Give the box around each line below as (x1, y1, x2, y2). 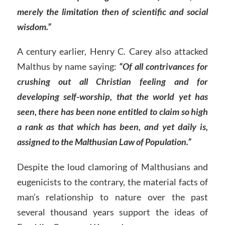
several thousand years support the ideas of (17, 206, 208, 218)
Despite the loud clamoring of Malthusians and (17, 161, 208, 173)
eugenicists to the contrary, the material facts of (17, 176, 208, 188)
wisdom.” (17, 21, 51, 32)
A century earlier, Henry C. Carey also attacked (17, 46, 208, 57)
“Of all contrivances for (119, 61, 208, 72)
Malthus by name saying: (17, 61, 120, 72)
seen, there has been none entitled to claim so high (17, 106, 208, 118)
